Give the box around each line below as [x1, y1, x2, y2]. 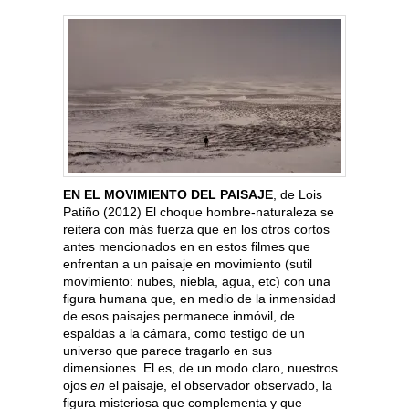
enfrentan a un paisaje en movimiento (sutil [63, 257, 312, 272]
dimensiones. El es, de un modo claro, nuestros [63, 361, 338, 376]
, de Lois [273, 187, 322, 203]
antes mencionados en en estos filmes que [63, 239, 310, 255]
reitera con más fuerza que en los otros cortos [63, 222, 330, 237]
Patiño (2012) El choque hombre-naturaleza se [63, 204, 334, 220]
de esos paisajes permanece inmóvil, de [63, 309, 295, 324]
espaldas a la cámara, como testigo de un [63, 326, 305, 341]
